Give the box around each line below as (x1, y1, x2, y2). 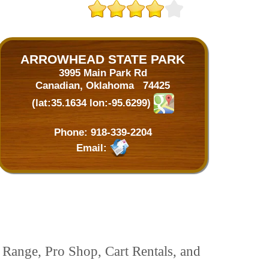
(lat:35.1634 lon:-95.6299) (31, 97, 151, 109)
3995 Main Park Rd (58, 67, 147, 79)
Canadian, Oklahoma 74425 (35, 79, 170, 91)
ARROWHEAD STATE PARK (20, 52, 185, 66)
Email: (76, 142, 110, 154)
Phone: (53, 126, 91, 139)
